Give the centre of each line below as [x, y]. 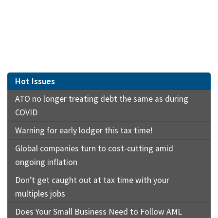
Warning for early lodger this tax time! [84, 131]
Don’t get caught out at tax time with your [92, 180]
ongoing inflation [46, 162]
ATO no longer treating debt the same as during [102, 99]
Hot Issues [35, 81]
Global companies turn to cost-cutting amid [94, 149]
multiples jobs [40, 194]
